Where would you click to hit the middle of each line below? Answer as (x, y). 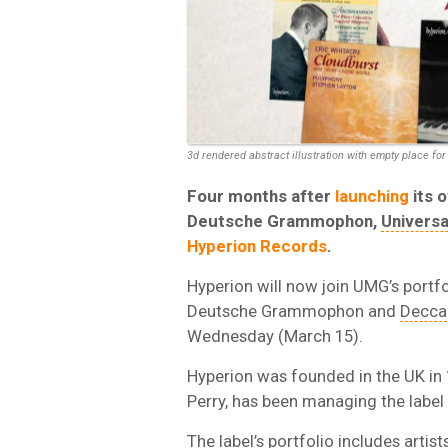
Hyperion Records (257, 245)
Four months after (261, 195)
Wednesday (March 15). (275, 335)
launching (372, 195)
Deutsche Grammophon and (293, 310)
